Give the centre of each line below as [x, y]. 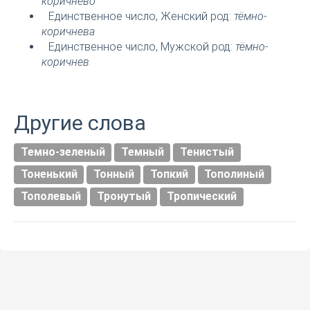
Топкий [169, 174]
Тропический [201, 197]
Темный [142, 152]
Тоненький [49, 174]
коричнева [68, 32]
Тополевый [51, 197]
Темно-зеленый [63, 152]
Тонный [113, 174]
